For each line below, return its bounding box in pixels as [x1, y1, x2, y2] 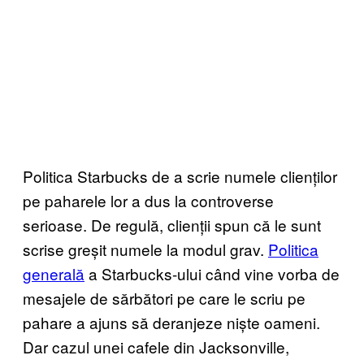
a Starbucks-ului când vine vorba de [84, 262, 340, 284]
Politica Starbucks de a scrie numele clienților [23, 164, 337, 187]
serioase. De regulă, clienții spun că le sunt [23, 213, 321, 236]
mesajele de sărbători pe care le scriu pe [23, 286, 305, 309]
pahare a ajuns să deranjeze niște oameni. [23, 310, 320, 333]
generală [23, 262, 84, 284]
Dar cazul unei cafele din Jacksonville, [23, 335, 289, 357]
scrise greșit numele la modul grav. [23, 237, 268, 260]
